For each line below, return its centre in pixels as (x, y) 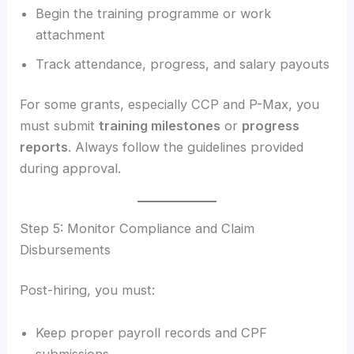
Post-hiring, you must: (88, 290)
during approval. (71, 169)
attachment (71, 34)
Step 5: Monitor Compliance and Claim (137, 228)
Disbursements (66, 249)
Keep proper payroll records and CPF (152, 332)
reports (44, 147)
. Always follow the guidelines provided (186, 147)
